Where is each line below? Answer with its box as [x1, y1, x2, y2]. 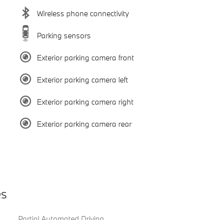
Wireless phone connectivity [36, 8, 129, 18]
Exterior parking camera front [36, 52, 134, 62]
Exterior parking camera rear [36, 118, 132, 129]
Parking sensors [36, 30, 91, 40]
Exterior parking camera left [36, 74, 128, 84]
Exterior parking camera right [36, 96, 134, 107]
